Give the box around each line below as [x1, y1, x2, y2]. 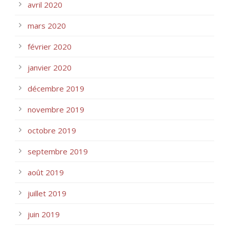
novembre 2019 [28, 104, 84, 114]
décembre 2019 [28, 83, 84, 94]
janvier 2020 [28, 62, 72, 73]
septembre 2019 [28, 146, 88, 156]
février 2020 [28, 41, 72, 52]
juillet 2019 [28, 188, 66, 198]
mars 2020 [28, 20, 66, 31]
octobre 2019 [28, 125, 76, 135]
